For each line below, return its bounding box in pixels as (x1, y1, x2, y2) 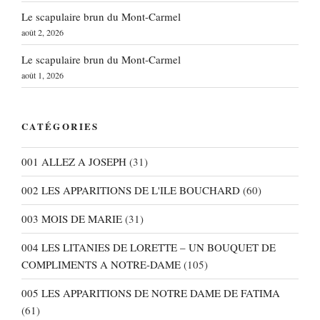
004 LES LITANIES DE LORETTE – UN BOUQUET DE (21, 240, 276, 255)
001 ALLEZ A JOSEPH (21, 154, 126, 169)
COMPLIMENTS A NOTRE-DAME (21, 257, 181, 272)
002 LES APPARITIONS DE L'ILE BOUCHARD (21, 183, 240, 198)
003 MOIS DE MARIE (21, 211, 122, 226)
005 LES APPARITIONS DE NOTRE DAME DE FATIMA (21, 286, 280, 301)
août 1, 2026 (21, 69, 64, 81)
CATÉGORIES (21, 119, 99, 134)
